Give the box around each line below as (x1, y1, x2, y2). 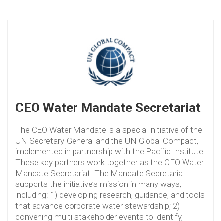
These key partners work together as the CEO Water (15, 157, 204, 167)
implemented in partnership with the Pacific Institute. (15, 146, 205, 156)
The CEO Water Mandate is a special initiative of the (15, 124, 202, 135)
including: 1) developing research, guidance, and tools (15, 189, 205, 200)
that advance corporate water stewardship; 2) (15, 200, 180, 211)
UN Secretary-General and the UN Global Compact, (15, 135, 198, 146)
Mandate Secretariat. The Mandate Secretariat (15, 168, 185, 178)
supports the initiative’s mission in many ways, (15, 179, 181, 189)
